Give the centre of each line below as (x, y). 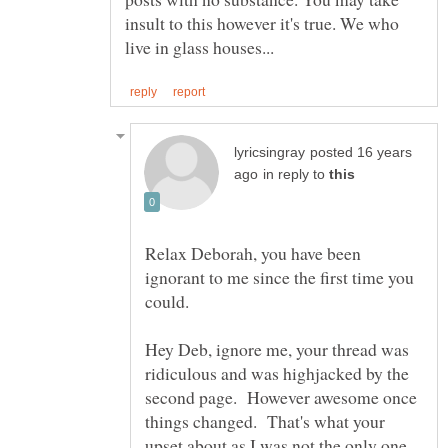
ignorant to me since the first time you (279, 277)
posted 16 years (361, 153)
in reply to (296, 175)
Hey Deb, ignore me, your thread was (277, 349)
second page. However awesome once (281, 397)
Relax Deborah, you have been (253, 253)
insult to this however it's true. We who (262, 22)
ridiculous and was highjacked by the (277, 373)
